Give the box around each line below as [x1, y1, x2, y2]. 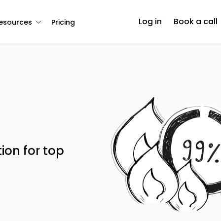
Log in [139, 16, 162, 27]
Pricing [51, 17, 75, 27]
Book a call [174, 16, 218, 27]
